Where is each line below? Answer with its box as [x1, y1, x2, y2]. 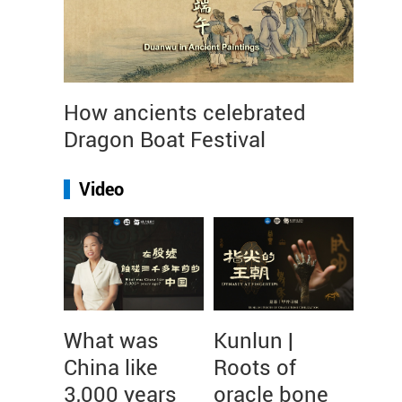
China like [64, 355, 158, 380]
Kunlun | [214, 328, 293, 354]
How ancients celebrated [64, 100, 306, 126]
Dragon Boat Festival [64, 127, 266, 153]
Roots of [214, 355, 296, 380]
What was [64, 328, 159, 354]
